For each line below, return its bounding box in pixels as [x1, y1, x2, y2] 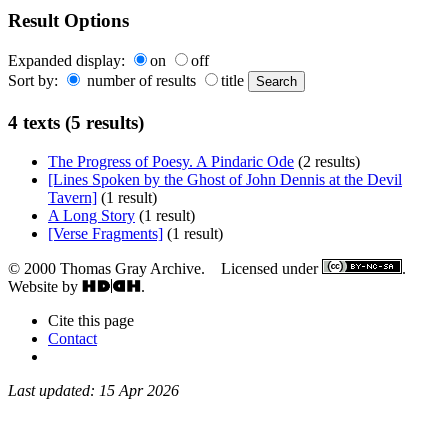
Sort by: [8, 72, 62, 90]
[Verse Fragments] [48, 225, 163, 243]
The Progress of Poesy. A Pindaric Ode [48, 153, 294, 171]
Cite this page [48, 312, 134, 330]
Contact [48, 330, 97, 348]
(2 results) [294, 153, 360, 171]
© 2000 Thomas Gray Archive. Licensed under [8, 260, 322, 278]
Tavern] [48, 189, 97, 207]
